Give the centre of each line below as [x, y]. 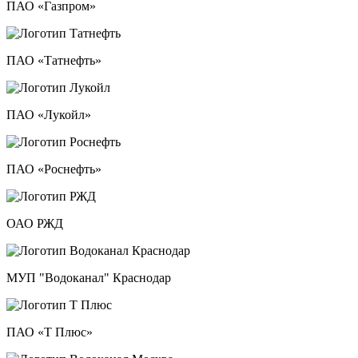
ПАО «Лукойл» [49, 114]
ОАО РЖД [35, 223]
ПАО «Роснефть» [54, 169]
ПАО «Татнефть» [54, 60]
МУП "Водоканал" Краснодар [89, 277]
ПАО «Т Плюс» [50, 332]
